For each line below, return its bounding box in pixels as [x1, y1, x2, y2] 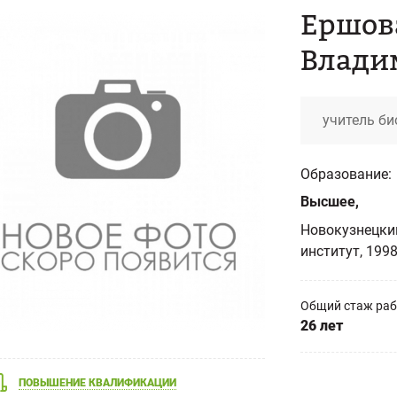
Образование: [300, 166, 392, 183]
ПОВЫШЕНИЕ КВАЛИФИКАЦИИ [19, 377, 176, 389]
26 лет [300, 317, 343, 334]
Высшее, [300, 193, 359, 210]
